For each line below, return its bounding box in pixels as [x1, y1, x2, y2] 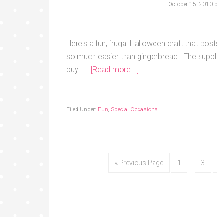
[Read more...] [91, 64, 139, 74]
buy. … [66, 64, 91, 74]
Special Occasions [111, 106, 158, 113]
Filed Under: [66, 106, 98, 113]
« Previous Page [115, 158, 163, 167]
